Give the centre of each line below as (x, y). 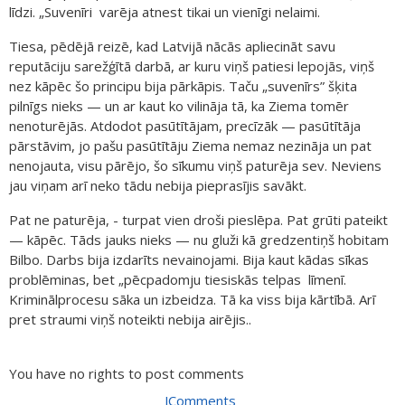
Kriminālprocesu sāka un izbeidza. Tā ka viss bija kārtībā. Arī (192, 299)
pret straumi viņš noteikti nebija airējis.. (130, 319)
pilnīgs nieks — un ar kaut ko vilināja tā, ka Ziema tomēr (179, 105)
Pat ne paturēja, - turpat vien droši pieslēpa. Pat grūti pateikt (198, 219)
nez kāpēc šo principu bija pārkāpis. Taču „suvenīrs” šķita (183, 85)
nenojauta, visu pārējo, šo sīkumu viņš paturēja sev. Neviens (195, 165)
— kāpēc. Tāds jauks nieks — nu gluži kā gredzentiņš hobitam (199, 239)
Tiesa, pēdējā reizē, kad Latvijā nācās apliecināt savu (172, 46)
